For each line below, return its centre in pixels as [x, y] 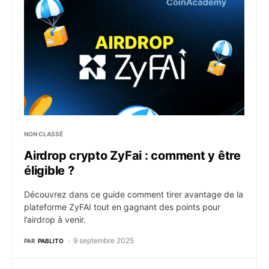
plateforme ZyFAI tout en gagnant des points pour [122, 207]
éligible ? [49, 171]
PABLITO [51, 240]
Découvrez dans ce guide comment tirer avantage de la [134, 194]
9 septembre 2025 [104, 240]
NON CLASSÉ [44, 134]
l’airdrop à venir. [55, 219]
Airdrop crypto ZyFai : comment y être [132, 156]
